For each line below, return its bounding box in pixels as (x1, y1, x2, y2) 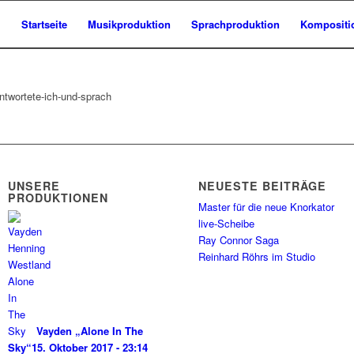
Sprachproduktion (191, 17, 280, 32)
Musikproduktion (88, 17, 171, 32)
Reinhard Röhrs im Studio (198, 249, 316, 264)
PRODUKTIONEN (8, 190, 109, 205)
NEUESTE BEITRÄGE (198, 178, 327, 194)
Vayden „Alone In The (36, 323, 144, 338)
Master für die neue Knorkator (198, 199, 335, 214)
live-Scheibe (198, 216, 255, 231)
